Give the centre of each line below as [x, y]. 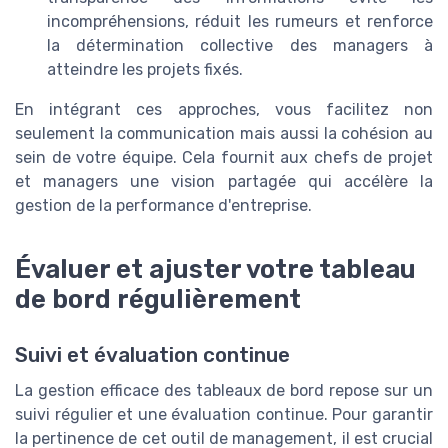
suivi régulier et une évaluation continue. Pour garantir [224, 415]
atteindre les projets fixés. [145, 70]
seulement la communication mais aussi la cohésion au [224, 134]
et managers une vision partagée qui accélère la [224, 182]
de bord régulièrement [158, 299]
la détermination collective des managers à [240, 46]
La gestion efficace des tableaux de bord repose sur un [224, 391]
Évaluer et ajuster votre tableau [215, 269]
